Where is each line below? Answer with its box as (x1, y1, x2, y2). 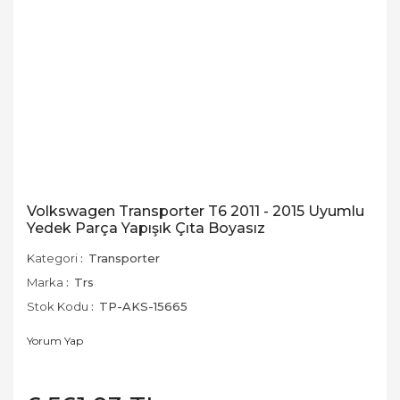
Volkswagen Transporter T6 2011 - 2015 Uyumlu (27, 203, 364, 220)
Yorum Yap (27, 334, 83, 347)
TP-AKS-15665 (99, 299, 187, 313)
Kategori (27, 251, 78, 265)
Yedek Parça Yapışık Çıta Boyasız (27, 220, 265, 237)
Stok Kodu (27, 299, 88, 313)
